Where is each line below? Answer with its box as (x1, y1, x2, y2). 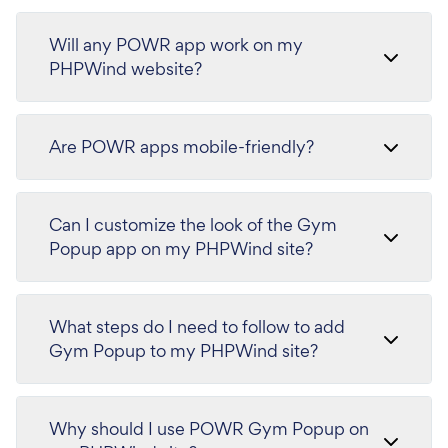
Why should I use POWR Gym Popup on (49, 417, 369, 440)
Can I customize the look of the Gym (49, 213, 337, 236)
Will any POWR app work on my (49, 33, 303, 56)
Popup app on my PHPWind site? (49, 237, 313, 260)
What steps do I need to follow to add (49, 315, 345, 338)
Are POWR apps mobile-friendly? (49, 135, 314, 158)
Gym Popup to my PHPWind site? (49, 339, 318, 362)
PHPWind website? (49, 57, 202, 80)
